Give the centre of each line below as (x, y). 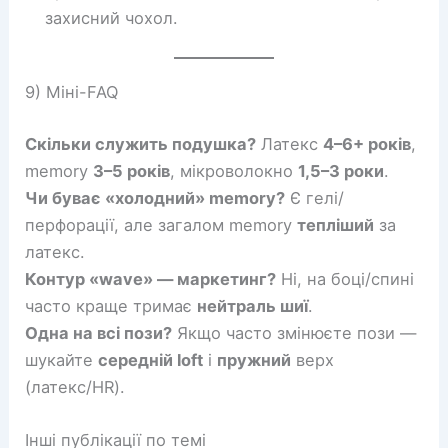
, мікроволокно (234, 170)
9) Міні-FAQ (72, 92)
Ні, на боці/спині (345, 278)
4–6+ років (367, 143)
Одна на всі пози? (99, 332)
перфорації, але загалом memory (161, 224)
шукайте (62, 359)
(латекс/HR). (75, 386)
